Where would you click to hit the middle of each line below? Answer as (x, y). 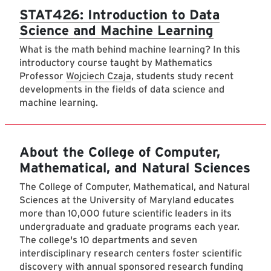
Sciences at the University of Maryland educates (127, 200)
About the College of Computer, (120, 152)
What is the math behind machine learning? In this (130, 50)
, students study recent (182, 76)
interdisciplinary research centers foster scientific (131, 253)
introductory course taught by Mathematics (116, 63)
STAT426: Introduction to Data (119, 15)
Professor (43, 76)
